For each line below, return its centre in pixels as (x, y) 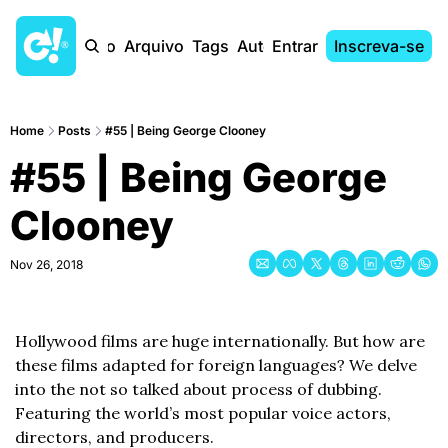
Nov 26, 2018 (46, 264)
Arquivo (154, 46)
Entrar (295, 46)
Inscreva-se (379, 46)
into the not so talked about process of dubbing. (198, 389)
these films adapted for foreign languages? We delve (216, 365)
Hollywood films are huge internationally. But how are (220, 341)
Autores (267, 46)
